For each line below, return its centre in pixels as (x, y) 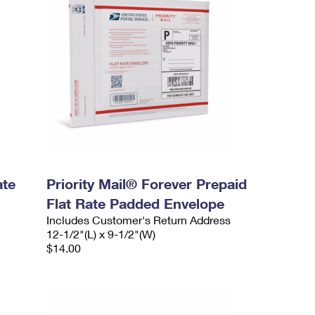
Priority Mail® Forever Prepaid (147, 184)
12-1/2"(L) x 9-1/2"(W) (101, 234)
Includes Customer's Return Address (139, 220)
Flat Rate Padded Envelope (136, 203)
